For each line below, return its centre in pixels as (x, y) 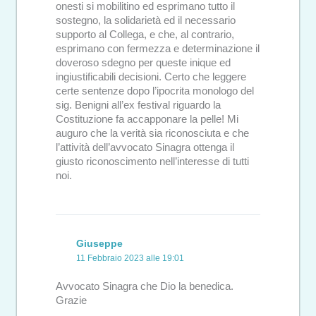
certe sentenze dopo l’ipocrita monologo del (155, 91)
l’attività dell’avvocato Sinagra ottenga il (145, 147)
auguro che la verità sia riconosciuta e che (152, 133)
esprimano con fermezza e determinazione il (158, 48)
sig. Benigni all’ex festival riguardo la (138, 105)
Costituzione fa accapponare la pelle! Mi (147, 119)
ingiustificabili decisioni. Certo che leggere (151, 77)
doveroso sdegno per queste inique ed (143, 62)
